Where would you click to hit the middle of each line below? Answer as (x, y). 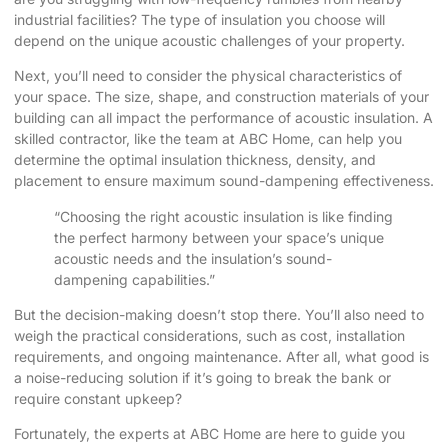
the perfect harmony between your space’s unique (219, 237)
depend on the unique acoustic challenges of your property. (209, 40)
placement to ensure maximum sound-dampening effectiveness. (224, 181)
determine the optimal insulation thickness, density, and (195, 160)
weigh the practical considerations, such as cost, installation (209, 336)
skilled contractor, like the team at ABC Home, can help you (208, 139)
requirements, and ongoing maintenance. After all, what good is (221, 357)
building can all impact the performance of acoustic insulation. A (223, 118)
